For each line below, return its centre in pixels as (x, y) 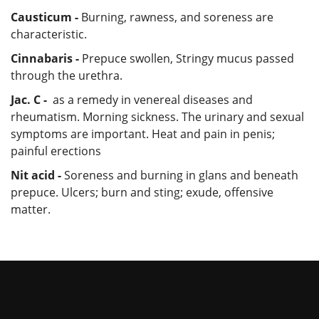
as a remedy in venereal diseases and (151, 99)
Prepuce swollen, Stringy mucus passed (187, 58)
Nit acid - (37, 175)
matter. (31, 209)
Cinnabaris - (45, 58)
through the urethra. (67, 75)
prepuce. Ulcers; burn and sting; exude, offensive (142, 192)
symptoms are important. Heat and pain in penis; (143, 134)
